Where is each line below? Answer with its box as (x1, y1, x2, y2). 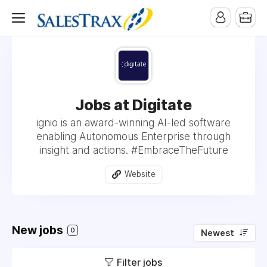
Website (124, 169, 156, 179)
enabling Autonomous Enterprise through (36, 131, 231, 142)
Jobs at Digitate (75, 96, 192, 114)
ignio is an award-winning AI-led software (36, 117, 231, 129)
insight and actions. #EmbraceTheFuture (39, 144, 228, 156)
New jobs (12, 223, 66, 237)
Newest (201, 227, 234, 238)
